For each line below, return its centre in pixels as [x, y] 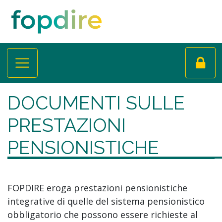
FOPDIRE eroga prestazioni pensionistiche [97, 188]
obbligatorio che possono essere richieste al [103, 214]
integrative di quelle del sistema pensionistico [106, 201]
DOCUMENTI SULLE [96, 103]
